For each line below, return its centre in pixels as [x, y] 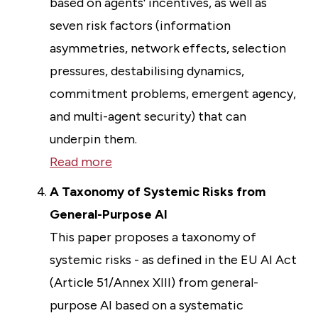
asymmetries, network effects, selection [168, 48]
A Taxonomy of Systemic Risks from [158, 192]
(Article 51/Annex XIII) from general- [154, 283]
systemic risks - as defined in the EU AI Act [173, 260]
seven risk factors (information [140, 26]
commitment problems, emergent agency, [173, 94]
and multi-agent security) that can [148, 116]
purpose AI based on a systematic [147, 305]
